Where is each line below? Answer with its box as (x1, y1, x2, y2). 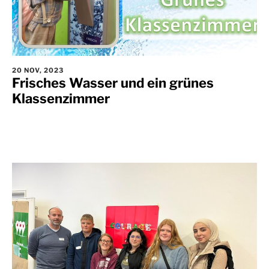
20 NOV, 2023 (12, 66, 64, 75)
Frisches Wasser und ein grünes (12, 75, 214, 91)
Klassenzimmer (12, 91, 110, 107)
